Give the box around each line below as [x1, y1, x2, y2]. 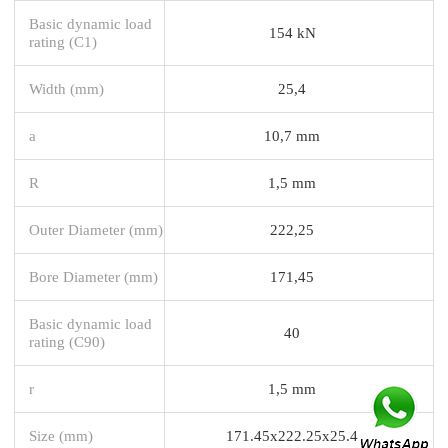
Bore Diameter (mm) [29, 267, 158, 285]
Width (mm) [29, 79, 104, 97]
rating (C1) [29, 32, 97, 50]
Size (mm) [29, 426, 93, 444]
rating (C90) [29, 332, 105, 350]
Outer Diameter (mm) [29, 220, 163, 238]
